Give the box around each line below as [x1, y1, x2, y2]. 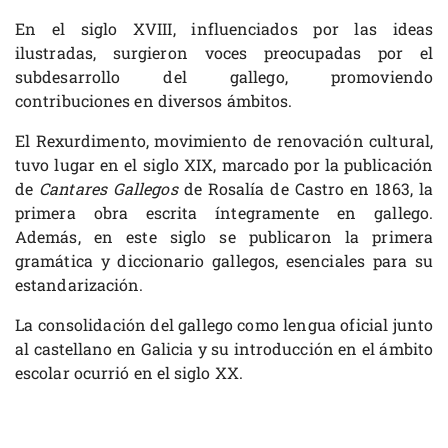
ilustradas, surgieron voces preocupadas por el [15, 42, 433, 64]
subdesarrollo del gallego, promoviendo [15, 66, 433, 88]
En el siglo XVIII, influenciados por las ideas [15, 18, 433, 40]
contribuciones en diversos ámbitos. [15, 90, 293, 112]
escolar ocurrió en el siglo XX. [15, 362, 243, 384]
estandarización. [15, 274, 144, 296]
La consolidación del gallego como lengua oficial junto [15, 314, 433, 336]
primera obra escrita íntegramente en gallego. [15, 202, 433, 224]
